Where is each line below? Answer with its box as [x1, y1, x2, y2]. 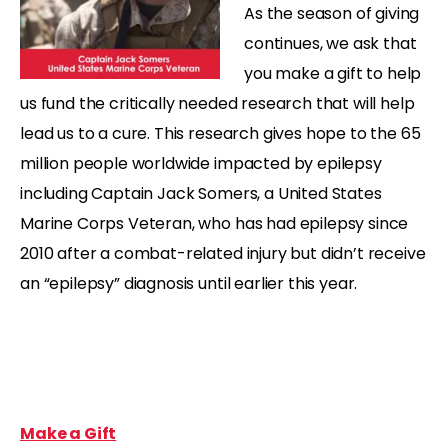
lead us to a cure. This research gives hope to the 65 [20, 121, 421, 145]
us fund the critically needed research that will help [20, 91, 415, 115]
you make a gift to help [244, 61, 422, 85]
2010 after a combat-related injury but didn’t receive [20, 241, 426, 265]
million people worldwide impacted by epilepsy [20, 151, 382, 175]
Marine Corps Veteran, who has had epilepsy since [20, 211, 409, 235]
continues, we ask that [244, 31, 417, 55]
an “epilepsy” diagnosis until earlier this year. [20, 271, 358, 295]
